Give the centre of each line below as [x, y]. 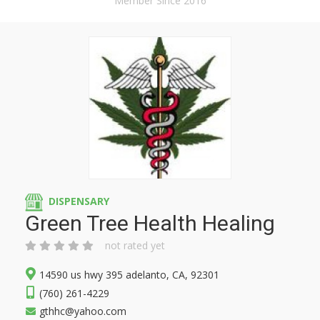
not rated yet [135, 245]
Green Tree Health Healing [150, 223]
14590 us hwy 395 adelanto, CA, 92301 [129, 275]
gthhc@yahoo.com [83, 311]
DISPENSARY [79, 201]
